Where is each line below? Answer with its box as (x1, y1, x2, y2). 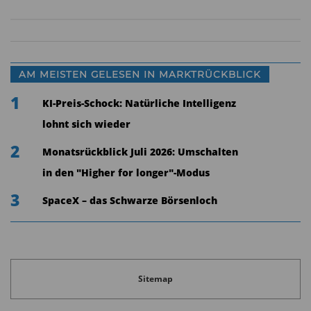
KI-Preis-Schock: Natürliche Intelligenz (42, 97, 236, 110)
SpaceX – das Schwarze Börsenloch (42, 194, 217, 207)
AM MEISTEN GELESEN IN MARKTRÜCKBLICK (19, 69, 261, 80)
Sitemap (138, 272, 173, 285)
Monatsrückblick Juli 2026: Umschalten (42, 146, 238, 158)
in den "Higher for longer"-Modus (42, 167, 210, 179)
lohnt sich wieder (42, 118, 131, 131)
